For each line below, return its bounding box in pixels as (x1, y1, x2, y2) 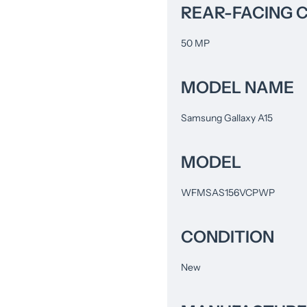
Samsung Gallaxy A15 (181, 111, 273, 124)
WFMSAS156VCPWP (181, 186, 275, 199)
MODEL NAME (181, 77, 294, 97)
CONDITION (181, 226, 274, 247)
